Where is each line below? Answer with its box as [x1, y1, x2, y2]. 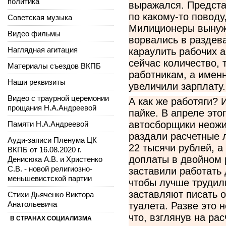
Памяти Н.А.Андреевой [8, 119, 88, 128]
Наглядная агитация [8, 45, 78, 54]
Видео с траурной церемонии [8, 93, 109, 102]
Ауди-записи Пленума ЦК [8, 135, 97, 144]
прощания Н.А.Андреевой [8, 103, 96, 112]
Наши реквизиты [8, 77, 66, 86]
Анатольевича [8, 199, 57, 208]
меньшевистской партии [8, 174, 92, 183]
